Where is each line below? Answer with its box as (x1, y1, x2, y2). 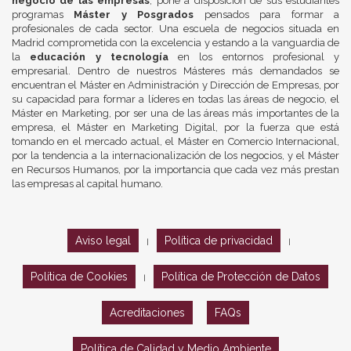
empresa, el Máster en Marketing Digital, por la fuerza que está (12, 121, 339, 134)
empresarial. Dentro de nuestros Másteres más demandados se (12, 65, 339, 78)
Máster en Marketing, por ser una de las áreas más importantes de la (12, 107, 339, 120)
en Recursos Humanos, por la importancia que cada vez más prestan (12, 164, 339, 176)
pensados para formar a (194, 9, 340, 21)
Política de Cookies (31, 270, 128, 284)
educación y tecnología (30, 51, 168, 63)
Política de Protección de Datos (161, 270, 320, 284)
